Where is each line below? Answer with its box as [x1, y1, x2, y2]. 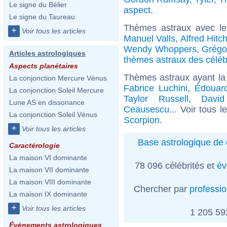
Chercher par [134, 183, 190, 194]
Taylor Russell [124, 93, 188, 104]
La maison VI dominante [9, 154, 87, 162]
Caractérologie [9, 141, 60, 149]
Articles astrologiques [9, 49, 86, 57]
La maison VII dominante [9, 166, 89, 174]
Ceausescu [124, 104, 169, 115]
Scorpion [124, 115, 160, 125]
